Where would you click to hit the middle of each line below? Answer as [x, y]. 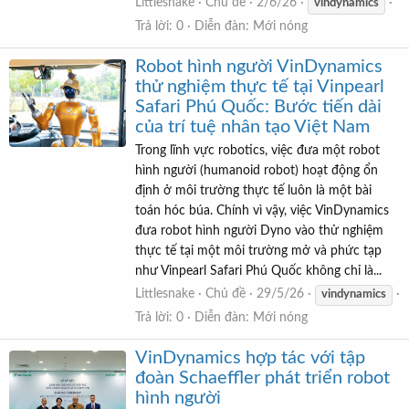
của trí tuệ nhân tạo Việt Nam [252, 127]
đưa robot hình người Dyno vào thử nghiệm [259, 231]
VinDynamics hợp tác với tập [250, 358]
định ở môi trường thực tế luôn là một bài [253, 190]
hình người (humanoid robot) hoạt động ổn [257, 170]
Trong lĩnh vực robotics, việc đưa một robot [257, 150]
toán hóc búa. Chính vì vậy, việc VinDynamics [262, 210]
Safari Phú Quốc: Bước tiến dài [258, 107]
